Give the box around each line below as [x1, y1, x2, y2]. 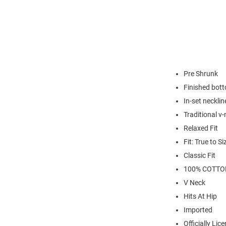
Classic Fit [184, 151, 215, 159]
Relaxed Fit [184, 124, 218, 132]
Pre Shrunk [184, 70, 218, 78]
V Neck [184, 179, 205, 187]
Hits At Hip [184, 192, 217, 200]
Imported [184, 206, 212, 214]
